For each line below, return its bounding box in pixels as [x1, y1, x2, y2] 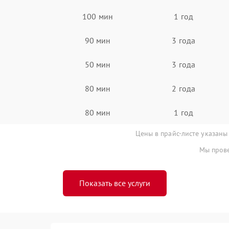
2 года [172, 83, 195, 94]
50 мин [84, 59, 111, 70]
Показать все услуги [79, 178, 150, 188]
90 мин [84, 35, 111, 45]
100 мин [82, 11, 113, 21]
